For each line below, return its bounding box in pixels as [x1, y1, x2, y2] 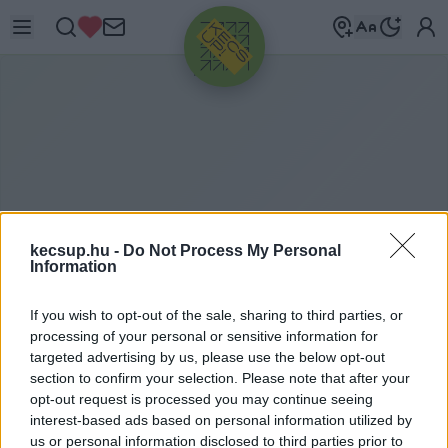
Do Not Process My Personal [123, 242, 341, 260]
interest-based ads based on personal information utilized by [30, 412, 412, 429]
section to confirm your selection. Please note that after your [30, 370, 410, 387]
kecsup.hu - [30, 242, 123, 260]
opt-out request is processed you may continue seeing [30, 391, 373, 408]
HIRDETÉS [192, 63, 256, 80]
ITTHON [15, 317, 64, 334]
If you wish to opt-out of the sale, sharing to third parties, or [30, 307, 403, 324]
